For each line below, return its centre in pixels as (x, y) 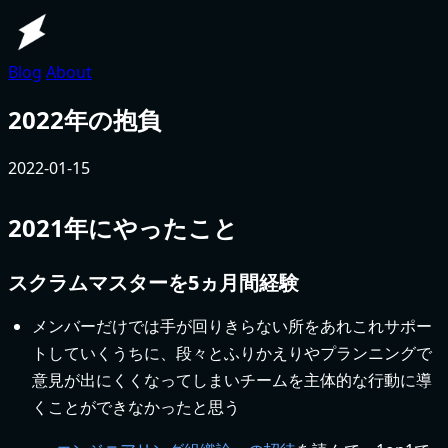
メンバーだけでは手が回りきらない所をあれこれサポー (232, 325)
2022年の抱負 (84, 119)
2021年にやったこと (123, 227)
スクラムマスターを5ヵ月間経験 (153, 282)
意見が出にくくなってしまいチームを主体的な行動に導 (232, 379)
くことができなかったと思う (136, 406)
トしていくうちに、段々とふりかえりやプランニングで (232, 352)
